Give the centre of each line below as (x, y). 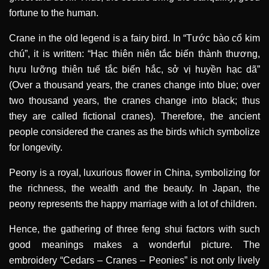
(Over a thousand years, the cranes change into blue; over (134, 85)
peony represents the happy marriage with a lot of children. (133, 204)
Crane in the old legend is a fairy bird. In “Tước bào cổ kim (134, 38)
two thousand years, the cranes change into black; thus (134, 100)
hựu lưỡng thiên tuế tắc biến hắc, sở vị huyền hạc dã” (134, 69)
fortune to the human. (54, 13)
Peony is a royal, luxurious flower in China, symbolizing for (134, 172)
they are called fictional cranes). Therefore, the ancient (134, 116)
